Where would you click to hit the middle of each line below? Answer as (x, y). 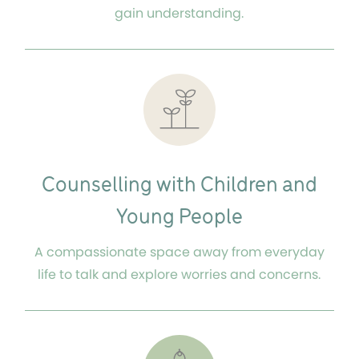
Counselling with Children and (179, 186)
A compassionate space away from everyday (179, 252)
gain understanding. (179, 14)
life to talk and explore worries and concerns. (179, 274)
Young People (179, 218)
